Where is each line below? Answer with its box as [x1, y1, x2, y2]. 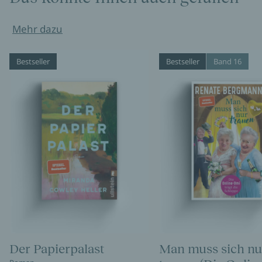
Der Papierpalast [9, 242, 104, 257]
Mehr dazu [12, 22, 63, 36]
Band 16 [213, 56, 242, 67]
